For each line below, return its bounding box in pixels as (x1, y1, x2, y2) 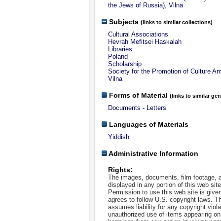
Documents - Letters (108, 104, 166, 112)
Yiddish (108, 133, 129, 141)
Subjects (107, 17, 139, 26)
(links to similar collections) (140, 19, 213, 25)
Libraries (108, 45, 132, 53)
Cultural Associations (108, 31, 168, 38)
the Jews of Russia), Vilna (108, 1, 183, 9)
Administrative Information (107, 149, 198, 158)
